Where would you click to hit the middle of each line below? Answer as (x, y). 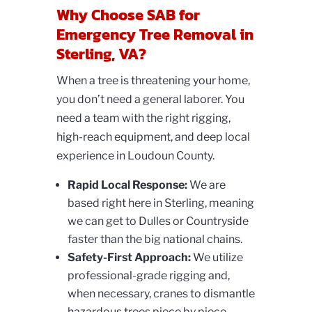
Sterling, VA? (101, 54)
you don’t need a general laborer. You (150, 100)
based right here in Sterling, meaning (161, 203)
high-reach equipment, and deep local (153, 137)
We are (206, 185)
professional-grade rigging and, (148, 276)
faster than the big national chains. (155, 240)
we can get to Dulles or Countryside (158, 221)
